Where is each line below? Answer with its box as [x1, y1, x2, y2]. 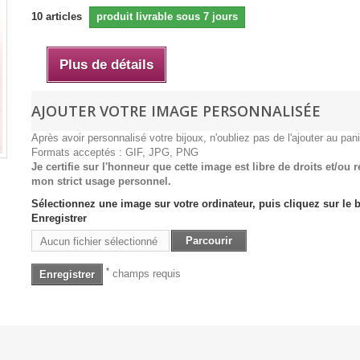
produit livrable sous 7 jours [96, 10, 238, 22]
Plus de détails [59, 57, 153, 72]
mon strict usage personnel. [31, 175, 171, 187]
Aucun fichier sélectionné [39, 235, 157, 247]
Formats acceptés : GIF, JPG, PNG [31, 146, 198, 158]
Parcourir [185, 235, 232, 247]
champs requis [108, 267, 181, 280]
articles [45, 10, 82, 22]
